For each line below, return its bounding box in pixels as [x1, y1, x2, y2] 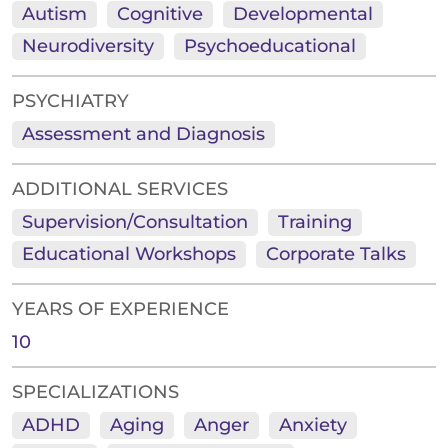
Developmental [233, 3, 373, 26]
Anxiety [279, 414, 347, 437]
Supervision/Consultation [22, 211, 248, 234]
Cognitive [117, 3, 203, 26]
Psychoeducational [184, 35, 356, 58]
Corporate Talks [266, 243, 406, 266]
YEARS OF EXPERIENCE [12, 298, 229, 321]
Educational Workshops [22, 243, 236, 266]
